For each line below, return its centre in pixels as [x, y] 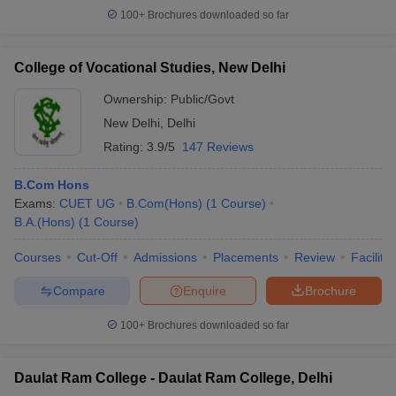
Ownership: [137, 99]
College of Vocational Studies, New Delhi [150, 68]
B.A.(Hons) [45, 222]
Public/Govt [202, 99]
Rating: [125, 147]
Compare [79, 290]
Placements [246, 257]
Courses [38, 257]
